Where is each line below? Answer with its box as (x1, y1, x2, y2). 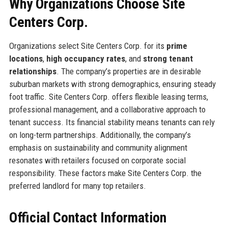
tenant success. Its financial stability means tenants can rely (9, 117, 215, 127)
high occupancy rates (46, 53, 125, 64)
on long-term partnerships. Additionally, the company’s (9, 129, 191, 140)
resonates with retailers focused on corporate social (9, 155, 186, 165)
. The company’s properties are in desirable (56, 66, 201, 76)
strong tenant (142, 53, 193, 64)
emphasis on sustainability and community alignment (9, 142, 187, 153)
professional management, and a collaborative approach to (9, 104, 206, 115)
